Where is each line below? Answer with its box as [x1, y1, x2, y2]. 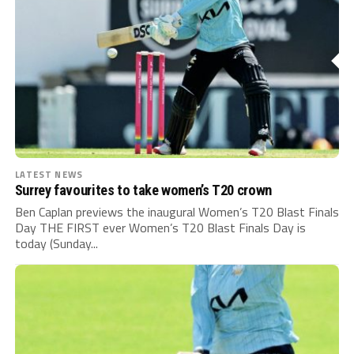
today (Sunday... [14, 234, 98, 254]
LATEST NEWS [14, 168, 83, 182]
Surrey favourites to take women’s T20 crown [14, 182, 272, 199]
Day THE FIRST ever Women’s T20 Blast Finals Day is [14, 218, 306, 238]
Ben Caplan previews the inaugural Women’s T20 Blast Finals [14, 202, 339, 222]
